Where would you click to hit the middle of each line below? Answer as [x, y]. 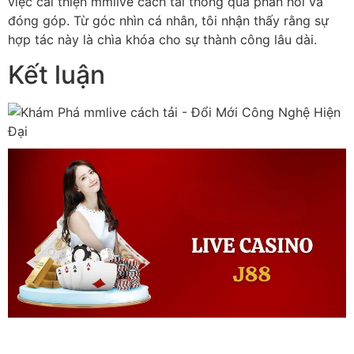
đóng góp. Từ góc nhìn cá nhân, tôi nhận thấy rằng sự [168, 20]
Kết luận [56, 75]
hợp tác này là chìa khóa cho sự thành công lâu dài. [162, 39]
